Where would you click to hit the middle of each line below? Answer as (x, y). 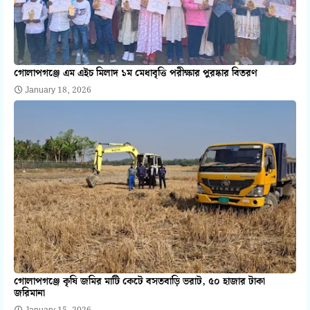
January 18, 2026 (58, 91)
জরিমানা (29, 294)
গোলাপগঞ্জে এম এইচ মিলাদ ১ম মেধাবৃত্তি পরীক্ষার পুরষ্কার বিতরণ (136, 74)
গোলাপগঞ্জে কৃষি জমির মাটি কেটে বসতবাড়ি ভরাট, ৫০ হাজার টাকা (139, 282)
